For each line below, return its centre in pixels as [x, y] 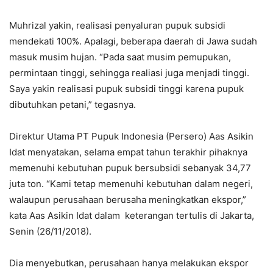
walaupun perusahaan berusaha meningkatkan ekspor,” [128, 199]
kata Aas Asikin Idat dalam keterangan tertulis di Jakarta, [132, 215]
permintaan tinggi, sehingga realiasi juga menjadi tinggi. [129, 73]
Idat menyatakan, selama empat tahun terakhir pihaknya [128, 152]
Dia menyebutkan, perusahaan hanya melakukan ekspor [129, 263]
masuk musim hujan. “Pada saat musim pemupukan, [120, 57]
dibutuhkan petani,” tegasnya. [73, 104]
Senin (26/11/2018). [50, 231]
